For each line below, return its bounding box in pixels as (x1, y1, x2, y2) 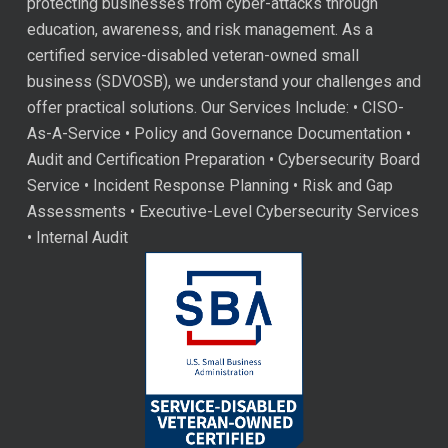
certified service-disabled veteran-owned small (26, 46, 359, 66)
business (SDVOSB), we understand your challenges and (26, 72, 421, 92)
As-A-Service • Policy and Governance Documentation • (26, 124, 411, 144)
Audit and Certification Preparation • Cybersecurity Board (26, 150, 420, 170)
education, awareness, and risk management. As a (26, 20, 373, 40)
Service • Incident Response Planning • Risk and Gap (26, 176, 393, 196)
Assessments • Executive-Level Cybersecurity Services (26, 202, 419, 222)
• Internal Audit (26, 228, 128, 248)
